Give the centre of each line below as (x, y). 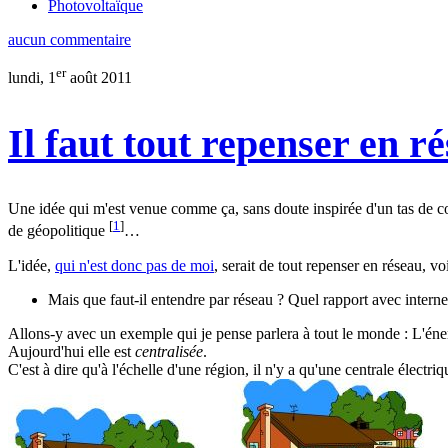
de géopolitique (58, 231)
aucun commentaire (69, 39)
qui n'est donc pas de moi (134, 265)
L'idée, (31, 265)
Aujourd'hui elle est (71, 351)
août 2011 (99, 77)
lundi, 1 (32, 77)
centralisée (169, 351)
